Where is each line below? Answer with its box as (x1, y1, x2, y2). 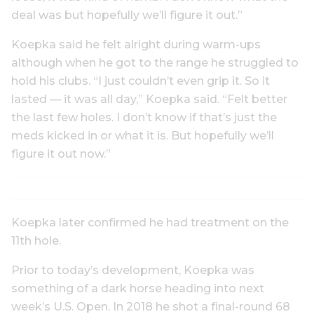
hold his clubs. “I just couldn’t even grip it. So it (11, 74, 270, 88)
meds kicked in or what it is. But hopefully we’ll (11, 129, 274, 142)
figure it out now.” (11, 147, 111, 161)
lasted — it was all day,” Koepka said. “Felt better (11, 93, 287, 106)
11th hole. (11, 234, 61, 247)
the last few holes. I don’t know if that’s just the (11, 111, 277, 124)
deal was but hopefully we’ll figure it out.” (11, 8, 243, 22)
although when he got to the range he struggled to (11, 56, 299, 69)
